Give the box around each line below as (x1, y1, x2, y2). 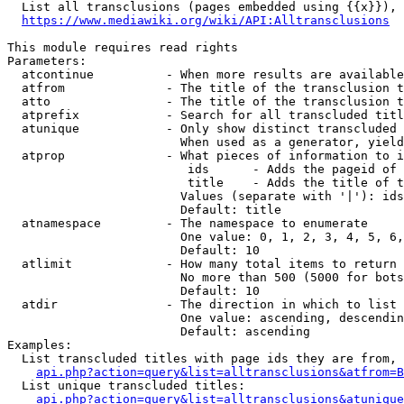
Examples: (7, 338, 72, 352)
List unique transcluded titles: (7, 379, 245, 392)
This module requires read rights (7, 41, 238, 54)
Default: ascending (7, 325, 310, 338)
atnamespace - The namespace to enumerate (7, 216, 368, 230)
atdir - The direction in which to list (7, 298, 397, 311)
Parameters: (7, 54, 87, 68)
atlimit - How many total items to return (7, 257, 397, 271)
